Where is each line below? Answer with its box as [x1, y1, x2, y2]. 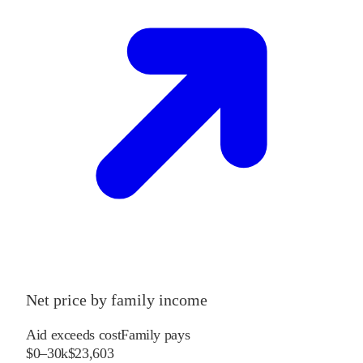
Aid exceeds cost [26, 326, 122, 343]
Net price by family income [26, 290, 207, 309]
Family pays [121, 326, 190, 343]
